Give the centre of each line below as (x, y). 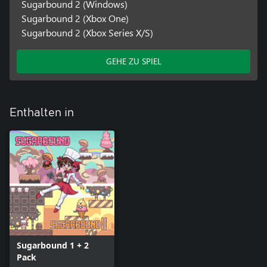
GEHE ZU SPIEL (133, 61)
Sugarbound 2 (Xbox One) (75, 18)
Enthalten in (42, 113)
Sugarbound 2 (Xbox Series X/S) (87, 33)
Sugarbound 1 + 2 (53, 246)
